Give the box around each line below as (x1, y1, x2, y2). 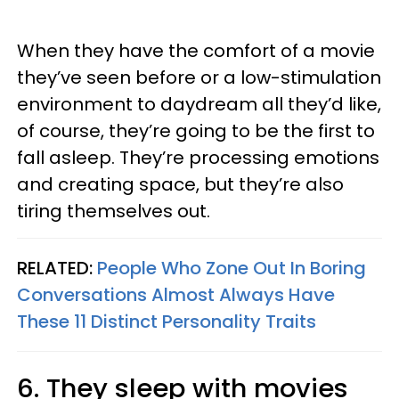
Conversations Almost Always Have (17, 282, 335, 307)
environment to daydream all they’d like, (17, 92, 381, 117)
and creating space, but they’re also (17, 172, 344, 197)
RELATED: (17, 256, 97, 281)
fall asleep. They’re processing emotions (17, 145, 379, 170)
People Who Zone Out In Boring (97, 256, 366, 281)
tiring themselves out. (17, 199, 210, 224)
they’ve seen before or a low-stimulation (17, 65, 381, 90)
